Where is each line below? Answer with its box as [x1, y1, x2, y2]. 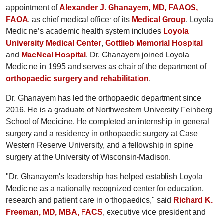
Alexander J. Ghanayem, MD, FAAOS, [59, 3, 198, 12]
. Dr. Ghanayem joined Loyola [86, 50, 189, 59]
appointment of [6, 3, 59, 12]
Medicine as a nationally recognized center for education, [6, 184, 204, 192]
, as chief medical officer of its [28, 15, 132, 24]
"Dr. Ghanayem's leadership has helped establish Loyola [6, 172, 203, 181]
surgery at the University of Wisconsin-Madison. [6, 152, 171, 161]
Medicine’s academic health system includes [6, 27, 163, 35]
